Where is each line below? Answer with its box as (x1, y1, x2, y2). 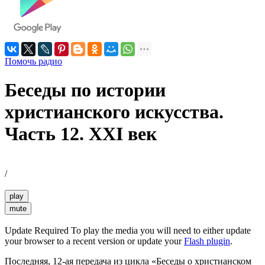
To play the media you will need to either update (69, 225, 251, 235)
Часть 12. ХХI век (5, 123, 157, 145)
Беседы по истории (5, 79, 166, 101)
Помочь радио (5, 56, 62, 67)
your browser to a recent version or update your (5, 235, 184, 246)
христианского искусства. (5, 101, 224, 123)
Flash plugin (184, 235, 230, 246)
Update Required (5, 225, 69, 235)
